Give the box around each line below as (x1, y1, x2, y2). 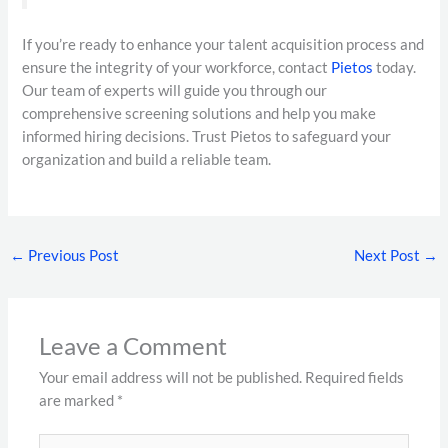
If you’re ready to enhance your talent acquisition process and (22, 36, 425, 54)
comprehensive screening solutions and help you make (22, 105, 377, 123)
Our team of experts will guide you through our (22, 82, 328, 100)
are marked (39, 392, 118, 410)
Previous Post (24, 247, 119, 265)
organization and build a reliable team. (22, 151, 272, 169)
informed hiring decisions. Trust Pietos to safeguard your (22, 128, 392, 146)
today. (373, 59, 417, 77)
